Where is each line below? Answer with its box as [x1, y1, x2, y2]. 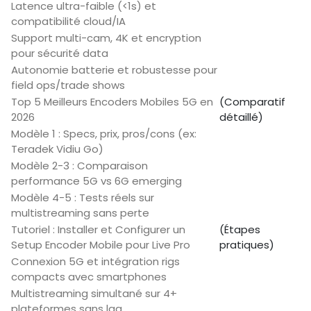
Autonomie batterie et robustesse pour [11, 62, 217, 78]
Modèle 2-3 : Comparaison [11, 158, 148, 174]
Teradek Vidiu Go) [11, 142, 103, 157]
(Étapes [219, 222, 260, 237]
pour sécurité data [11, 46, 108, 61]
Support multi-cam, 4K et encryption [11, 31, 201, 46]
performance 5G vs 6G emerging [11, 174, 182, 189]
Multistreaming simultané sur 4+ [11, 286, 177, 301]
